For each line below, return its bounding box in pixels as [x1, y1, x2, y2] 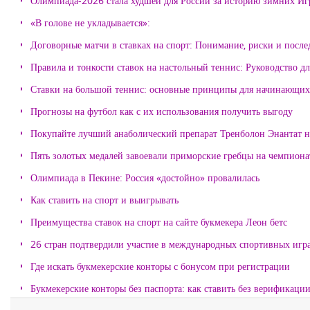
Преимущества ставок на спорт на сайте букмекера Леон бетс [30, 215, 287, 228]
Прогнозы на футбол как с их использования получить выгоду [30, 104, 293, 118]
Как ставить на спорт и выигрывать [30, 193, 179, 206]
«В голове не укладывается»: [30, 16, 150, 29]
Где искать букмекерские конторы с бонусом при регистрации [30, 259, 290, 273]
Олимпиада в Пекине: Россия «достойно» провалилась [30, 171, 259, 184]
